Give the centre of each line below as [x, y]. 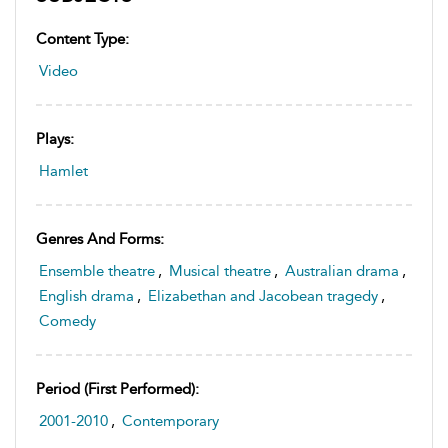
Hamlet [63, 171]
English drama [86, 296]
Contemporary [170, 421]
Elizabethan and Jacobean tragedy [263, 296]
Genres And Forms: [100, 239]
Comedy [67, 321]
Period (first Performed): [117, 389]
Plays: [55, 139]
